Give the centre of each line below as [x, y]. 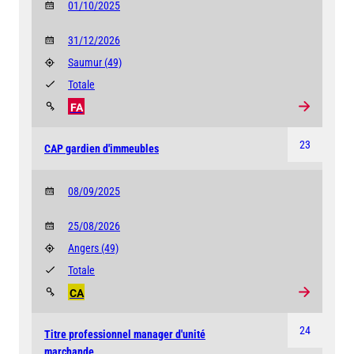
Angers [85, 248]
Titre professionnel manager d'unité [125, 334]
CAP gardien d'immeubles [102, 148]
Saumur [86, 62]
